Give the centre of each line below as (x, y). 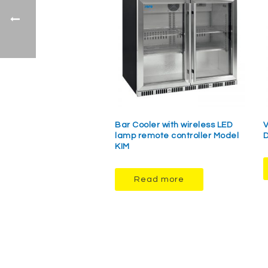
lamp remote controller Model (177, 136)
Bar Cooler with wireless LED (173, 125)
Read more (159, 180)
